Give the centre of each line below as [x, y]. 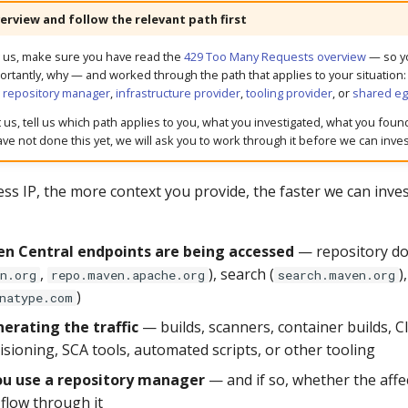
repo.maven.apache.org [128, 275]
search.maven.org [337, 275]
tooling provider [289, 92]
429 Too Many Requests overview [275, 56]
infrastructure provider [178, 92]
